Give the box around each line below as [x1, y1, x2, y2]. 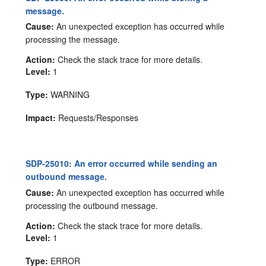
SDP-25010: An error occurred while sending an [26, 157, 218, 170]
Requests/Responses [56, 112, 139, 124]
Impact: [26, 112, 56, 124]
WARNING [48, 88, 90, 101]
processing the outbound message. [26, 199, 159, 212]
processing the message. [26, 33, 121, 46]
